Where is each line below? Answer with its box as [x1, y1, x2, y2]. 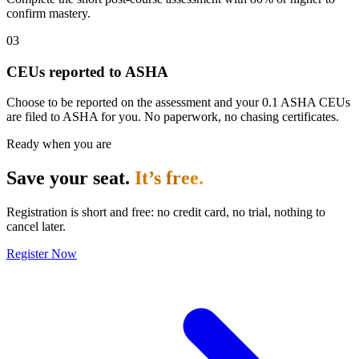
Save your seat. [6, 167, 135, 189]
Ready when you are [6, 137, 111, 151]
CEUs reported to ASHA [6, 63, 168, 80]
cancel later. [6, 220, 66, 234]
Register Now [6, 247, 77, 261]
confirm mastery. [6, 6, 91, 20]
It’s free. [135, 167, 204, 189]
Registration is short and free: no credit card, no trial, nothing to [6, 205, 325, 220]
